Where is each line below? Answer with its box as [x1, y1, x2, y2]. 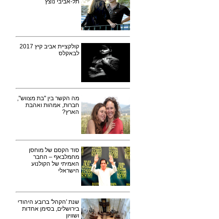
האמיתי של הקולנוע [31, 160, 79, 167]
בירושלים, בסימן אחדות [22, 205, 79, 212]
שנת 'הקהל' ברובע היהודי [18, 198, 79, 205]
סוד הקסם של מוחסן [29, 147, 79, 153]
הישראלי [58, 167, 79, 174]
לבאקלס [59, 50, 79, 57]
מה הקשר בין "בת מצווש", [17, 95, 79, 102]
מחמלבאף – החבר [33, 153, 79, 160]
